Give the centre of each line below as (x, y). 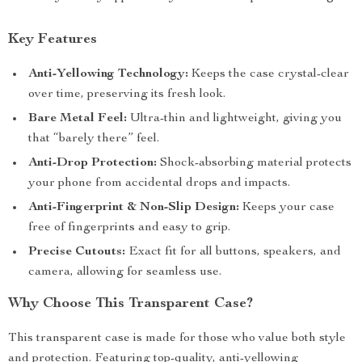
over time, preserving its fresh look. (127, 95)
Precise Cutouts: (77, 252)
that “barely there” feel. (94, 139)
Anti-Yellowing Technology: (108, 74)
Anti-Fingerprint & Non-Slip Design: (134, 208)
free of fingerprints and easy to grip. (129, 228)
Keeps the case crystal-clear (269, 74)
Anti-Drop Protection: (93, 163)
